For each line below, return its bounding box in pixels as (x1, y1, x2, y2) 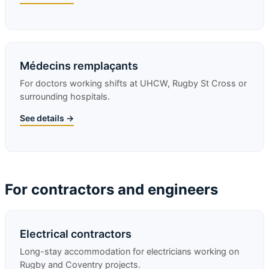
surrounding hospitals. (20, 91, 110, 102)
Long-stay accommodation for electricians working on (20, 246, 239, 257)
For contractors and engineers (5, 181, 218, 198)
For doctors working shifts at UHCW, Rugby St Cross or (20, 78, 247, 89)
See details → (20, 113, 74, 123)
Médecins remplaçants (20, 59, 138, 72)
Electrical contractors (20, 228, 131, 240)
